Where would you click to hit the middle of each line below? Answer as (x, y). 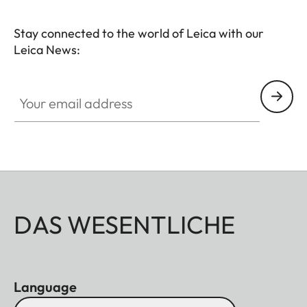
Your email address (59, 87)
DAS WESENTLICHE (124, 224)
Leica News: (47, 49)
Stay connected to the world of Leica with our (139, 33)
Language (45, 286)
